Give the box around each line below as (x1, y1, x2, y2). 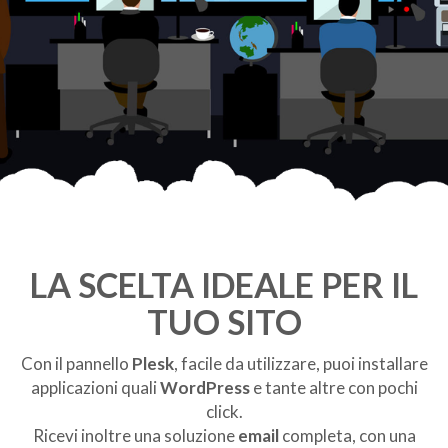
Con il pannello (20, 353, 132, 375)
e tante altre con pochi (249, 377, 418, 399)
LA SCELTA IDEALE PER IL (30, 264, 418, 306)
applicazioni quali (30, 377, 160, 399)
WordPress (159, 377, 250, 399)
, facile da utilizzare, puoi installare (173, 353, 428, 375)
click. (205, 401, 243, 423)
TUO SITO (146, 301, 302, 343)
